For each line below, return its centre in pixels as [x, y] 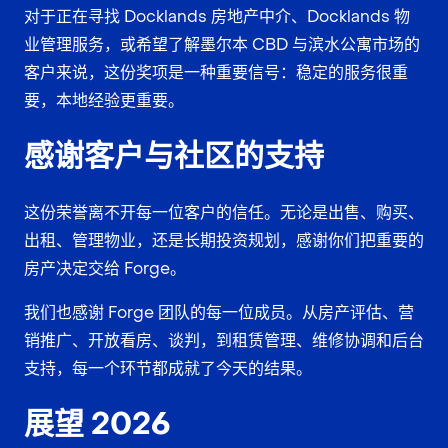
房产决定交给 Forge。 [105, 268]
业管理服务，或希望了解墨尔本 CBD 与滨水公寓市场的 [222, 44]
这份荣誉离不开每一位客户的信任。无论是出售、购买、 [224, 212]
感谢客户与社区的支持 [174, 156]
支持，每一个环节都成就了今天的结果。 [168, 368]
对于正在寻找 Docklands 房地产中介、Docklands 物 [217, 16]
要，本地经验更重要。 [104, 100]
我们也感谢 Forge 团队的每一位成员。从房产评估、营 [219, 312]
